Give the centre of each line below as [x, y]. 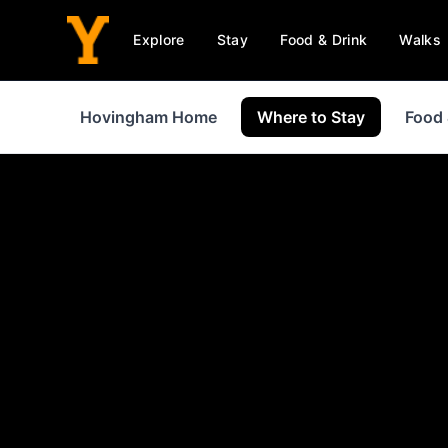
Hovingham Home [148, 117]
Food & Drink [324, 39]
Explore [159, 39]
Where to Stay [311, 117]
